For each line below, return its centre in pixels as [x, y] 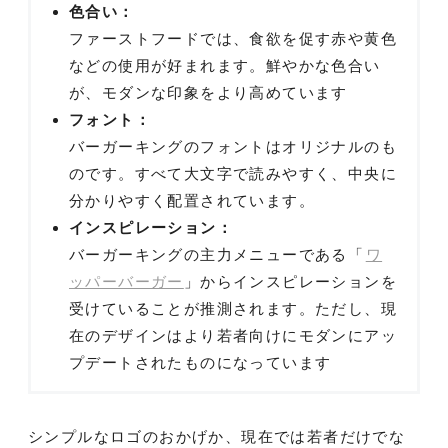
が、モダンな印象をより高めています [208, 92]
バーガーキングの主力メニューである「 [217, 254]
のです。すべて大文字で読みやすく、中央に [233, 173]
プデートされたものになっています [200, 362]
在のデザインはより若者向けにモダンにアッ [233, 335]
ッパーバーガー [126, 281]
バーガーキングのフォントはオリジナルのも [233, 146]
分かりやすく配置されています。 [192, 200]
